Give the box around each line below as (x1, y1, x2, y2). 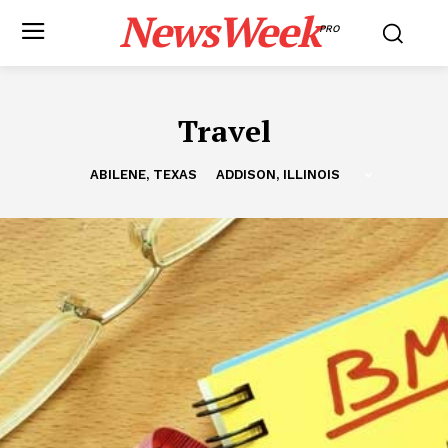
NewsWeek (118, 3, 319, 59)
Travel (177, 111, 271, 151)
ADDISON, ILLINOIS (215, 167, 340, 182)
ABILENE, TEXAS (89, 167, 197, 182)
